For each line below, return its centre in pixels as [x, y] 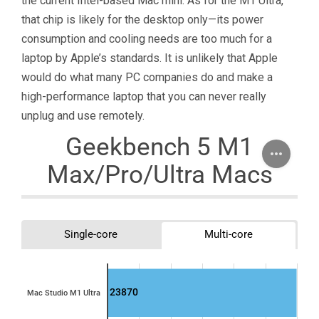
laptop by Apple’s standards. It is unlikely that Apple [150, 58]
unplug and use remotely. [83, 115]
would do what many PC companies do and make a [147, 77]
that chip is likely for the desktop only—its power [142, 19]
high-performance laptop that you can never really [144, 96]
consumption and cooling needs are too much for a [147, 38]
